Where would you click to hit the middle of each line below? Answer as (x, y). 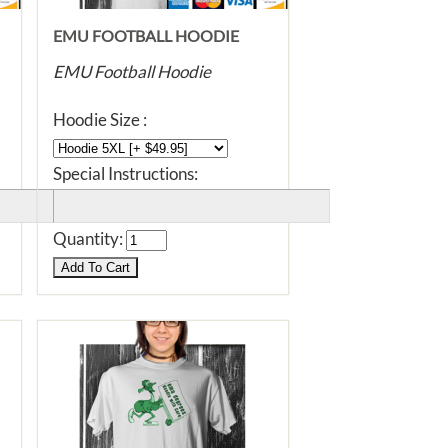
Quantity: (89, 238)
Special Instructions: (125, 173)
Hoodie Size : (100, 119)
